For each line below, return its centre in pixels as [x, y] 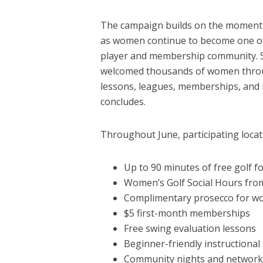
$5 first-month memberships [187, 213]
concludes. [123, 102]
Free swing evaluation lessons [190, 229]
